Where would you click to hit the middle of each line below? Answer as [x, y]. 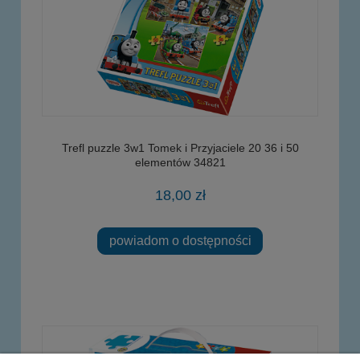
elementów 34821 [180, 162]
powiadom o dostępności [180, 241]
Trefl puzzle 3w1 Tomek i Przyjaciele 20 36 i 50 [180, 147]
